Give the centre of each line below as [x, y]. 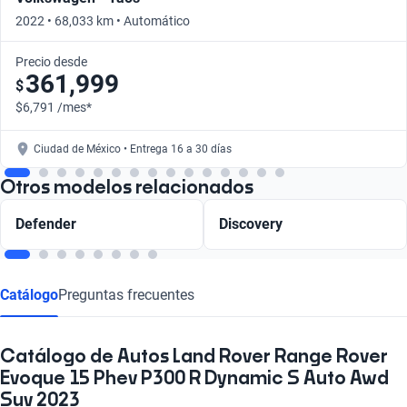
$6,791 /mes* [54, 107]
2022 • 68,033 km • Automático [103, 20]
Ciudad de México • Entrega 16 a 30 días [133, 149]
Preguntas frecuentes [126, 294]
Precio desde [51, 61]
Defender [46, 223]
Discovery [251, 223]
